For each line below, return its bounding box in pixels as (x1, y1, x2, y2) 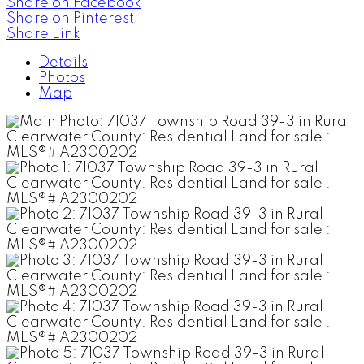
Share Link (6, 26, 80, 41)
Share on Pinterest (6, 11, 134, 26)
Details (39, 54, 88, 70)
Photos (39, 70, 85, 85)
